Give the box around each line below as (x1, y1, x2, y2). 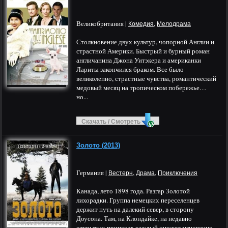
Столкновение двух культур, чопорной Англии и (76, 37, 214, 46)
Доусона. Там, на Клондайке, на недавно (76, 214, 192, 223)
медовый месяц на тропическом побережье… (76, 83, 206, 92)
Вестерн (108, 169, 133, 177)
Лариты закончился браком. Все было (76, 65, 184, 74)
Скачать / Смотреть (81, 118, 140, 125)
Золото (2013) (76, 141, 120, 149)
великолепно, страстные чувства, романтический (76, 74, 216, 83)
